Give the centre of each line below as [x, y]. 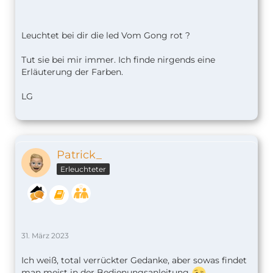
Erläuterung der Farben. [72, 72]
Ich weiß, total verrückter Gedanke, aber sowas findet [134, 260]
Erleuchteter [83, 169]
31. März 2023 [45, 235]
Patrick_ [79, 155]
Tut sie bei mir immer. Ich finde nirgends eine [118, 60]
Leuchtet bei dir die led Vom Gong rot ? [106, 36]
